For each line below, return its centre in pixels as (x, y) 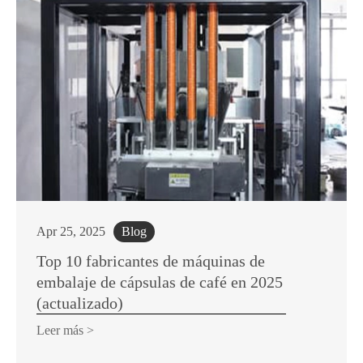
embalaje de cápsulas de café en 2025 (160, 282)
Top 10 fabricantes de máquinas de (151, 261)
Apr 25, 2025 (71, 232)
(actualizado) (80, 303)
